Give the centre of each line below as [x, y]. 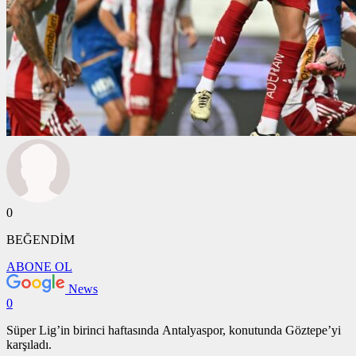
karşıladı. [31, 344]
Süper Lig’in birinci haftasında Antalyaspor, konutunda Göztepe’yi [174, 330]
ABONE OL [39, 266]
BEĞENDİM [41, 239]
